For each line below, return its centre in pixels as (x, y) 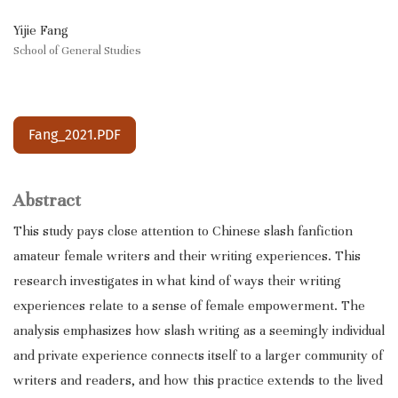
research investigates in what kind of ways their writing (177, 281)
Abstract (47, 201)
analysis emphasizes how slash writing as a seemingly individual (199, 331)
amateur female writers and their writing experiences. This (187, 256)
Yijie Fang (41, 31)
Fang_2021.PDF (75, 135)
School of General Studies (77, 51)
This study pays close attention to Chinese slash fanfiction (183, 231)
